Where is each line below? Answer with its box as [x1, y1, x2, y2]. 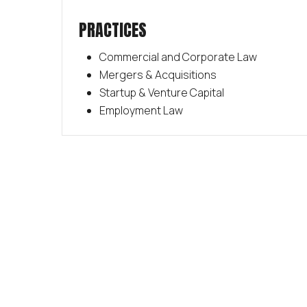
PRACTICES [78, 17, 147, 42]
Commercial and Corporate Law [99, 49, 257, 64]
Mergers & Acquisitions [99, 66, 217, 82]
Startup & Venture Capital [99, 84, 224, 100]
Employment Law [99, 102, 183, 118]
